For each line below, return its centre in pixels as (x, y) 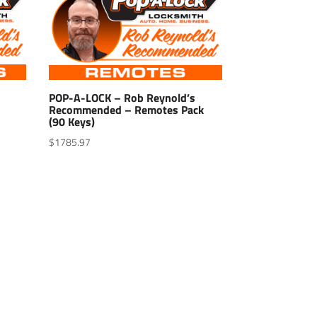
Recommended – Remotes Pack (126, 109)
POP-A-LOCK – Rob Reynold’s (122, 97)
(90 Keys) (71, 121)
